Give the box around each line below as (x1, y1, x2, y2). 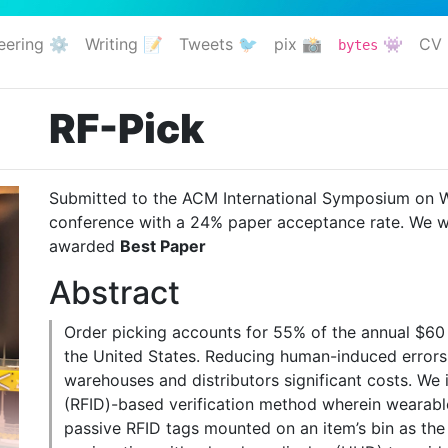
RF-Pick (49, 104, 204, 153)
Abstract (49, 273, 180, 312)
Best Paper (120, 236, 206, 256)
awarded (49, 236, 120, 256)
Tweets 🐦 (179, 34, 258, 54)
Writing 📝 (85, 34, 163, 54)
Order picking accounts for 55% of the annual (64, 322, 415, 342)
